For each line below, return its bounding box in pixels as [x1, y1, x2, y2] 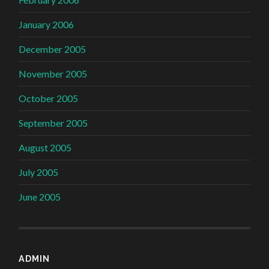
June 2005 [19, 190, 61, 202]
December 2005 [19, 43, 86, 55]
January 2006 [19, 18, 74, 30]
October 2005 [19, 92, 79, 104]
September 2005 [19, 116, 88, 128]
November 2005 [19, 67, 88, 79]
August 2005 [19, 141, 72, 153]
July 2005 [19, 166, 59, 178]
